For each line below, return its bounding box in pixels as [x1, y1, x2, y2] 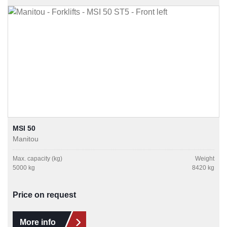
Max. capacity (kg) [13, 155, 62, 163]
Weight [195, 155, 214, 163]
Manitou [13, 135, 39, 143]
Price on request [13, 191, 76, 200]
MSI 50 [13, 124, 36, 133]
